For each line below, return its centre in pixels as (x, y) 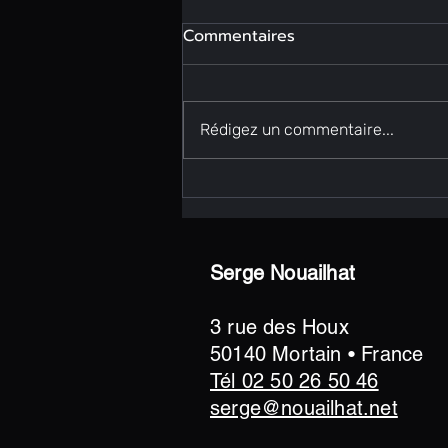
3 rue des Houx (279, 327)
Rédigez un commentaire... (297, 130)
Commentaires (239, 36)
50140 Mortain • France (317, 354)
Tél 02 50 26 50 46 (294, 381)
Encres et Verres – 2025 (313, 176)
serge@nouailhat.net (304, 408)
